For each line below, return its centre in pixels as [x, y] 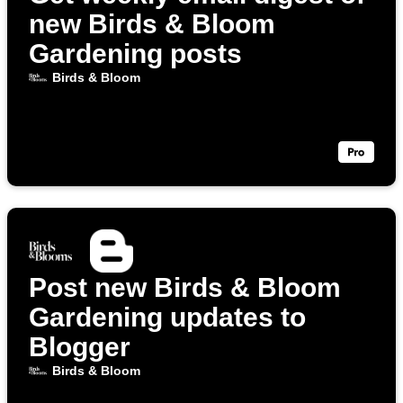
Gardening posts [135, 54]
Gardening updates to [167, 318]
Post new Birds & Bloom [185, 288]
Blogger [80, 347]
